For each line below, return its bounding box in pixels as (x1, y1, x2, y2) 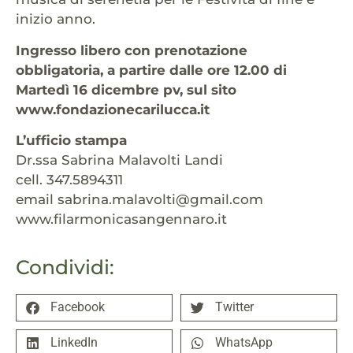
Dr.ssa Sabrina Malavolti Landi (16, 152, 223, 169)
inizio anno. (16, 11, 95, 28)
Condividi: (16, 255, 114, 279)
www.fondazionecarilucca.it (16, 101, 210, 117)
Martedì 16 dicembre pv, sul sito (16, 81, 236, 98)
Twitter (215, 299, 254, 315)
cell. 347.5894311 (16, 172, 123, 188)
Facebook (50, 299, 105, 315)
